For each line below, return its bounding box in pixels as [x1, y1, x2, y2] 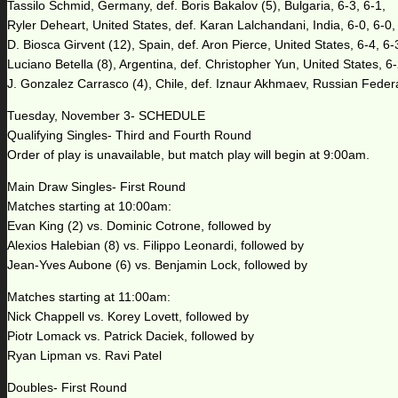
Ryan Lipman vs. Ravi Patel [7, 348, 162, 363]
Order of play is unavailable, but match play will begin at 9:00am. [7, 147, 370, 163]
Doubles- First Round [7, 380, 127, 395]
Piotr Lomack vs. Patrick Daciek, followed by [7, 329, 254, 344]
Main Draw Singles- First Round [7, 179, 186, 195]
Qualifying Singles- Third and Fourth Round [7, 128, 251, 143]
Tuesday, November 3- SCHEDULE [7, 108, 205, 123]
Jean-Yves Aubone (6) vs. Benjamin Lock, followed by [7, 258, 307, 273]
